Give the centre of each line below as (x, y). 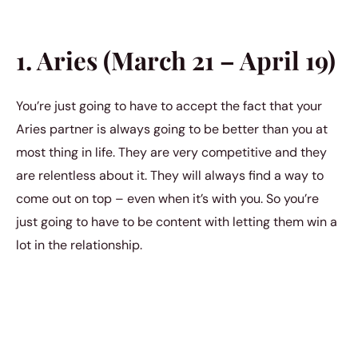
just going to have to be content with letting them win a (177, 221)
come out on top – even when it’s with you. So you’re (167, 198)
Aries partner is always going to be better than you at (172, 129)
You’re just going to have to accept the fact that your (169, 105)
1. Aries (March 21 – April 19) (176, 60)
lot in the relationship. (79, 245)
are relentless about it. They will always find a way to (170, 175)
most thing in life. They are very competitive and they (171, 152)
